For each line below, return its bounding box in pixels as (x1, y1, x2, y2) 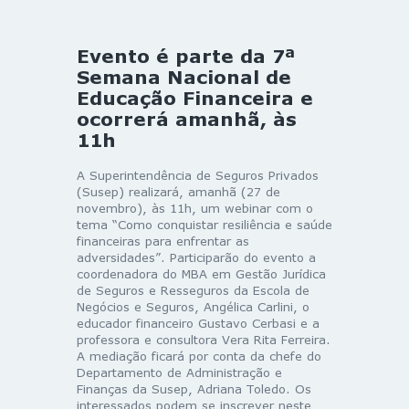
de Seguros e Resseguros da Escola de (77, 282, 309, 298)
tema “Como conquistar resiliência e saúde (77, 216, 332, 232)
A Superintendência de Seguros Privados (77, 167, 319, 183)
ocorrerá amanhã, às (77, 107, 297, 130)
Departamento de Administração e (77, 364, 282, 380)
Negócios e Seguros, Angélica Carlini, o (77, 299, 309, 314)
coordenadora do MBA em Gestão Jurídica (77, 266, 326, 281)
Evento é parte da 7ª (77, 44, 296, 67)
